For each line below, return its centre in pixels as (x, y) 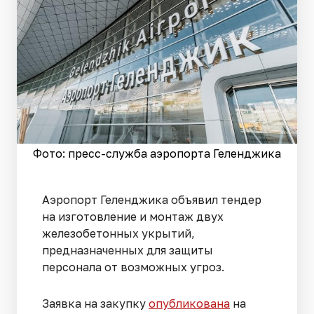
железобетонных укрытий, (118, 234)
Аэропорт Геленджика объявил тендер (152, 200)
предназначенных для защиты (128, 251)
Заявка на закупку (95, 304)
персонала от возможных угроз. (135, 267)
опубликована (189, 304)
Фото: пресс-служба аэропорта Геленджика (157, 154)
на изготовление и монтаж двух (133, 217)
